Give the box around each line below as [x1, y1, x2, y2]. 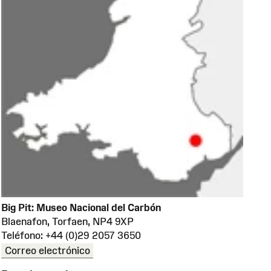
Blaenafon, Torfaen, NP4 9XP [1, 215, 134, 227]
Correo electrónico [4, 244, 90, 256]
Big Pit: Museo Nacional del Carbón [1, 201, 161, 213]
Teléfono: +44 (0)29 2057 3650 [1, 229, 141, 241]
